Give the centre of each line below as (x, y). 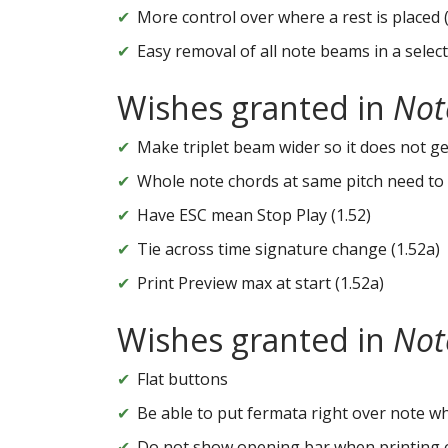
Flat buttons (182, 379)
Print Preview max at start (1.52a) (260, 283)
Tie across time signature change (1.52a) (288, 249)
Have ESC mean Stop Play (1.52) (254, 215)
